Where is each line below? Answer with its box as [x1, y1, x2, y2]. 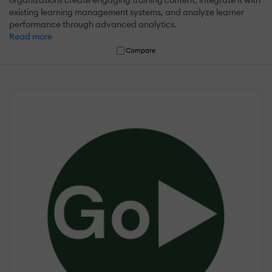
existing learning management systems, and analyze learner [9, 6, 244, 18]
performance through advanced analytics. [9, 18, 177, 30]
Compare [126, 46, 156, 55]
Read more [9, 30, 52, 42]
